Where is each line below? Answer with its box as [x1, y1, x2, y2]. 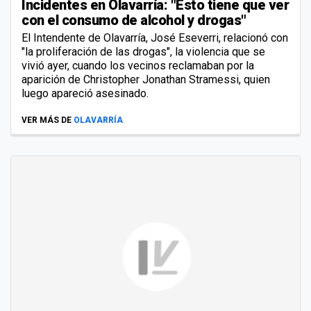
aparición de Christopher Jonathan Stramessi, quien [22, 73, 270, 87]
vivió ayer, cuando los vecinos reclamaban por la [22, 59, 254, 73]
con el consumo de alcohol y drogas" [22, 12, 246, 29]
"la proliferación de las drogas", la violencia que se [22, 45, 265, 59]
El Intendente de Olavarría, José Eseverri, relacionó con [22, 31, 288, 45]
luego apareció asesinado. [22, 87, 149, 101]
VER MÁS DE [22, 115, 72, 126]
